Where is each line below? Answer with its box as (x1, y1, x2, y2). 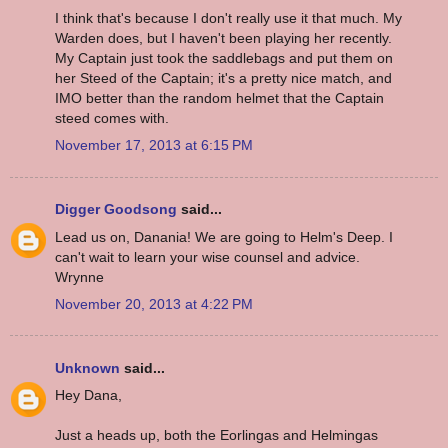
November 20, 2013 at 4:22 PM (55, 295, 253, 312)
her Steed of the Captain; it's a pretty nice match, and (55, 70, 392, 86)
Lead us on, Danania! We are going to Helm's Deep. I (55, 228, 393, 245)
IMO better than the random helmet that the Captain (55, 90, 384, 106)
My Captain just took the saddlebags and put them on (55, 50, 393, 66)
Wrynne (55, 268, 104, 285)
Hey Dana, (55, 387, 122, 404)
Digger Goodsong (55, 201, 177, 218)
